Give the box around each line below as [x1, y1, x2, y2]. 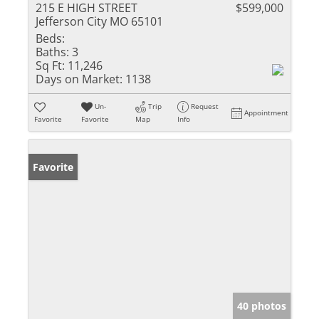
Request [191, 100, 219, 111]
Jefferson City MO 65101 [36, 13, 163, 29]
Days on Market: [36, 70, 122, 87]
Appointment [244, 107, 289, 117]
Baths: [36, 43, 69, 60]
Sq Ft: [36, 57, 65, 73]
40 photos [237, 298, 286, 313]
